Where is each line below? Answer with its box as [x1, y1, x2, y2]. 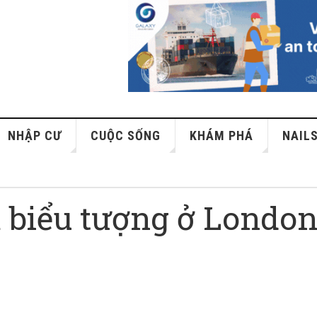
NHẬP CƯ [8, 128, 62, 143]
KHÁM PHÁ [190, 128, 254, 143]
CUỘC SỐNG [91, 128, 161, 143]
